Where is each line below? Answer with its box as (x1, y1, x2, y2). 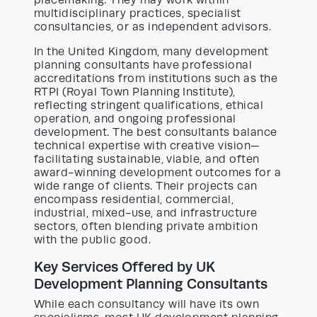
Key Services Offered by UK (34, 259, 215, 275)
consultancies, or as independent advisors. (34, 21, 272, 34)
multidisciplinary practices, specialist (34, 7, 241, 21)
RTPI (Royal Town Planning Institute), (34, 86, 236, 99)
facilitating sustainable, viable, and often (34, 153, 260, 166)
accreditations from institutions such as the (34, 72, 278, 86)
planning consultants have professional (34, 59, 253, 72)
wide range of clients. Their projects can (34, 180, 258, 193)
